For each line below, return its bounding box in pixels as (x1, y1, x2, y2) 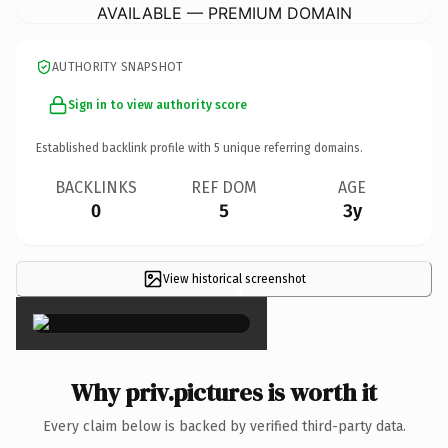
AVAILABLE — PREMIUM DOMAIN (96, 2, 352, 23)
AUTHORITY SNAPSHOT (52, 59, 184, 74)
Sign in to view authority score (68, 97, 247, 112)
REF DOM (191, 177, 257, 197)
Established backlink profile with (36, 140, 214, 155)
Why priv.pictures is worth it (71, 375, 377, 409)
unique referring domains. (220, 140, 363, 155)
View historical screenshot (162, 271, 306, 286)
